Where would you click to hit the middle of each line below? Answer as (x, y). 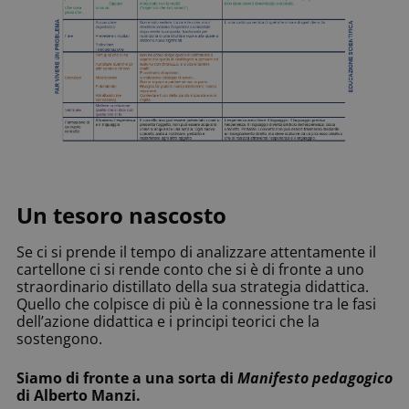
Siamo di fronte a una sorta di (127, 378)
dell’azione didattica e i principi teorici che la (168, 322)
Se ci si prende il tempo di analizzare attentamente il (196, 252)
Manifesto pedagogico (315, 378)
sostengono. (59, 339)
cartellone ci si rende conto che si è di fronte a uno (190, 270)
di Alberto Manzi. (79, 396)
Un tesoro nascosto (121, 215)
